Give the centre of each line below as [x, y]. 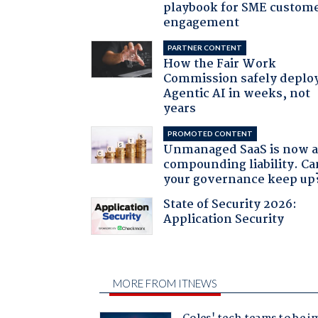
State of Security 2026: [230, 204]
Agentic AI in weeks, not [237, 94]
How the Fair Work [220, 64]
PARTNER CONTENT [205, 47]
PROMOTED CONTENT [210, 133]
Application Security [224, 219]
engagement [202, 23]
